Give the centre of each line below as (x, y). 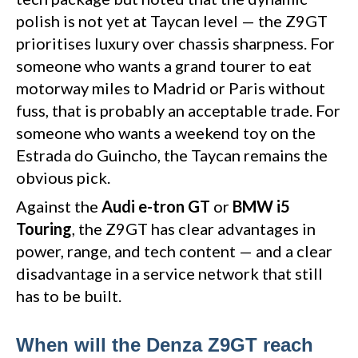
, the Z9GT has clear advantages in (194, 229)
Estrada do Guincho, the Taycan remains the (172, 155)
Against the (59, 207)
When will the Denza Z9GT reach (165, 345)
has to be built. (69, 296)
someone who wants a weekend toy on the (166, 133)
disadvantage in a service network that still (169, 274)
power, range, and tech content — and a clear (174, 251)
